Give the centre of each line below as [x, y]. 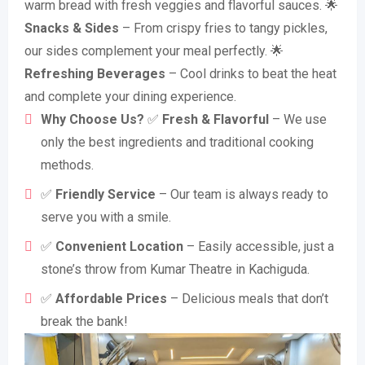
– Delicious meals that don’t [248, 298]
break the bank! [84, 321]
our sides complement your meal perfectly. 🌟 [154, 51]
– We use [298, 119]
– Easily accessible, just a [259, 246]
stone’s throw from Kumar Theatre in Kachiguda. [175, 269]
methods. [67, 165]
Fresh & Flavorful [215, 119]
